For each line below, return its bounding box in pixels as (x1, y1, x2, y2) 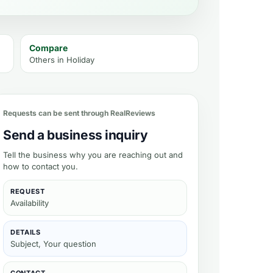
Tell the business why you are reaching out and (3, 150, 183, 160)
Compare (29, 43, 68, 53)
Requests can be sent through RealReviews (3, 108, 155, 118)
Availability (10, 198, 49, 208)
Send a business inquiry (3, 127, 148, 143)
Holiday (66, 55, 94, 65)
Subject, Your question (10, 239, 96, 249)
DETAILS (10, 228, 41, 236)
